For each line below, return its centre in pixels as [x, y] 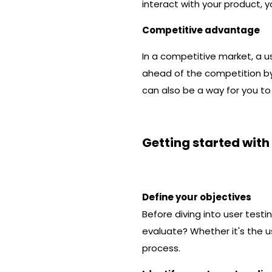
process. [161, 248]
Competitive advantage [201, 30]
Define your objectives [197, 197]
